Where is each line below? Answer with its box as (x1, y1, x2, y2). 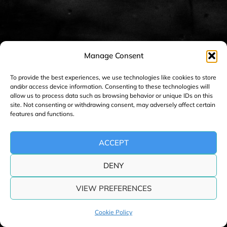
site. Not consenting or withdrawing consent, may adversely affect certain (10, 101, 215, 108)
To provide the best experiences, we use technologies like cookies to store (10, 73, 216, 81)
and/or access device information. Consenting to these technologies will (10, 83, 210, 90)
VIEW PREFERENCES (75, 183, 152, 193)
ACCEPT (98, 137, 129, 147)
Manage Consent (84, 51, 143, 60)
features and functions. (10, 110, 74, 118)
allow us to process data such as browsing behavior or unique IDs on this (10, 92, 213, 99)
